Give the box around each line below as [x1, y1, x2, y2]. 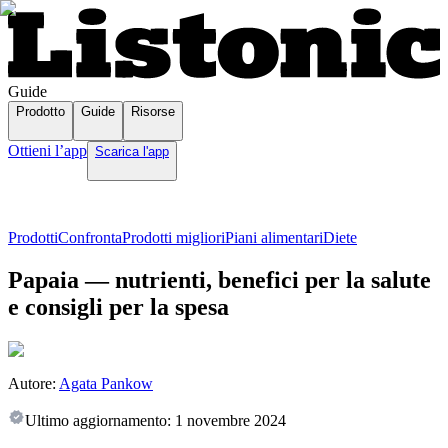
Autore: [8, 375, 56, 393]
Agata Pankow [59, 375, 153, 393]
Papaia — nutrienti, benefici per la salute [8, 267, 431, 294]
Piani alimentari [225, 229, 323, 247]
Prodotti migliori [122, 229, 225, 247]
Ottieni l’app [8, 142, 87, 160]
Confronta [58, 229, 122, 247]
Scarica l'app [95, 144, 169, 160]
